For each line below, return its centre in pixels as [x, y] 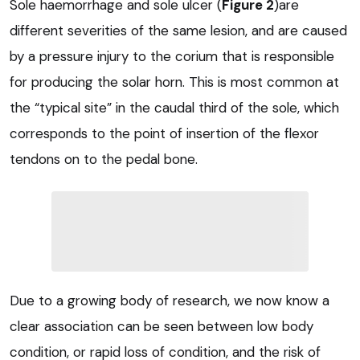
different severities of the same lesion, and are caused [178, 30]
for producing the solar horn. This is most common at [174, 82]
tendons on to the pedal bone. [104, 159]
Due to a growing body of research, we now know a [170, 300]
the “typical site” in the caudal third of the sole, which [174, 107]
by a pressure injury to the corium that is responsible [172, 56]
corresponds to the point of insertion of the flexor [164, 133]
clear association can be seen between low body [162, 326]
